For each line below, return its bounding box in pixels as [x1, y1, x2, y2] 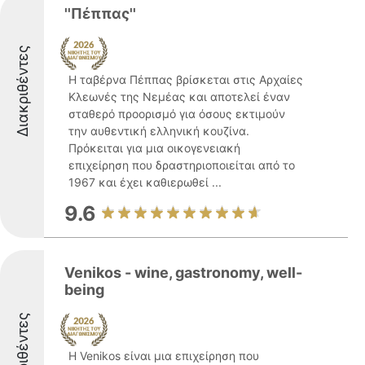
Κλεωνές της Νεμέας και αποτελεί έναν [68, 90, 290, 103]
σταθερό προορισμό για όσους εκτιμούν [68, 107, 285, 121]
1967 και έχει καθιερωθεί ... [68, 175, 222, 189]
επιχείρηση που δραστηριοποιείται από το [68, 158, 295, 172]
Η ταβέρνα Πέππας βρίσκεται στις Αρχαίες [68, 73, 303, 86]
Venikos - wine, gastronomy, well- [64, 264, 302, 281]
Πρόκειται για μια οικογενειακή [68, 141, 240, 155]
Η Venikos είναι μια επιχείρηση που [68, 349, 259, 363]
